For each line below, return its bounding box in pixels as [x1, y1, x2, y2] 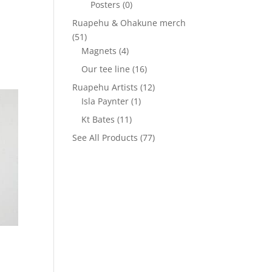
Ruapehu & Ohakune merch [72, 17, 186, 29]
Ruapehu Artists [72, 81, 138, 93]
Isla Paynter [81, 95, 129, 107]
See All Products [72, 132, 138, 143]
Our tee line [81, 63, 131, 75]
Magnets [81, 45, 117, 56]
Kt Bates [81, 114, 115, 125]
